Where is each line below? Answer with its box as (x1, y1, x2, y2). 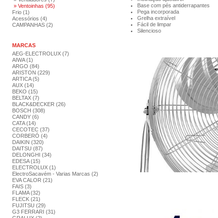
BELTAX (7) (12, 95, 39, 101)
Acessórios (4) (12, 16, 47, 21)
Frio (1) (12, 9, 30, 15)
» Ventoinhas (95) (12, 3, 55, 9)
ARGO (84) (12, 63, 39, 69)
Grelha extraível (137, 15, 175, 21)
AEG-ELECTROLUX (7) (12, 51, 69, 56)
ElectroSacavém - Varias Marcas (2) (12, 171, 98, 177)
